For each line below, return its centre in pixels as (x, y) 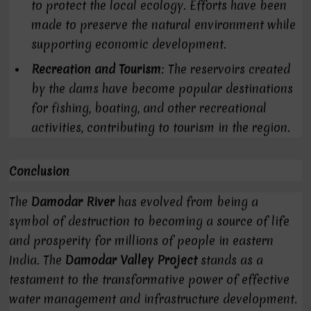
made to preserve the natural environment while (164, 25)
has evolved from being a (187, 202)
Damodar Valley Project (132, 260)
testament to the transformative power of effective (150, 279)
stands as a (230, 260)
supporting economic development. (129, 44)
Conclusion (40, 171)
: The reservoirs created (226, 69)
